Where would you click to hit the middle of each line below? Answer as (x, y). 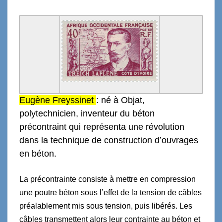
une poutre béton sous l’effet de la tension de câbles (111, 192)
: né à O (112, 100)
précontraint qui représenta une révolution (102, 127)
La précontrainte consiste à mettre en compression (108, 179)
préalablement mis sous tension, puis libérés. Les (106, 206)
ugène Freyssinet (61, 100)
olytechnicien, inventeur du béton (89, 113)
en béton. (38, 153)
